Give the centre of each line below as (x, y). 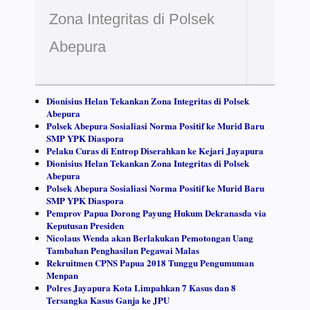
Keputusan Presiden (85, 226)
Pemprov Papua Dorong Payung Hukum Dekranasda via (156, 213)
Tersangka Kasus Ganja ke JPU (108, 300)
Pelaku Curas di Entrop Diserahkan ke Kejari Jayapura (155, 151)
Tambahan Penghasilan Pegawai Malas (122, 250)
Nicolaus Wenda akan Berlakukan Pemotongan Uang (149, 238)
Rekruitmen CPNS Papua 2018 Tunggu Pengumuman (150, 263)
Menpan (62, 275)
